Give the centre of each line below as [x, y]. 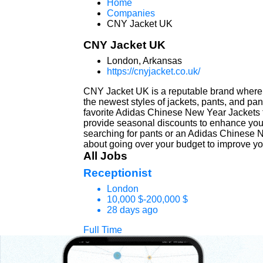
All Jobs [105, 156]
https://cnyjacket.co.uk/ [154, 71]
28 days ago [132, 210]
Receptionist [117, 173]
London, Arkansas [144, 61]
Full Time [103, 230]
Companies [131, 13]
